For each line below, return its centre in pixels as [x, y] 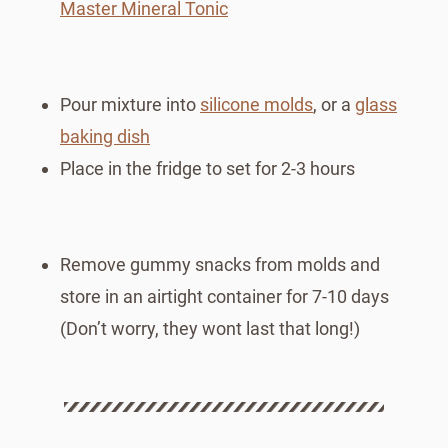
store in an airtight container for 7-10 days [224, 296]
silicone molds [256, 104]
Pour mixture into [130, 104]
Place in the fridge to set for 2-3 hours [207, 168]
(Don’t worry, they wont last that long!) [210, 328]
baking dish [105, 136]
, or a [334, 104]
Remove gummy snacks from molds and [220, 264]
